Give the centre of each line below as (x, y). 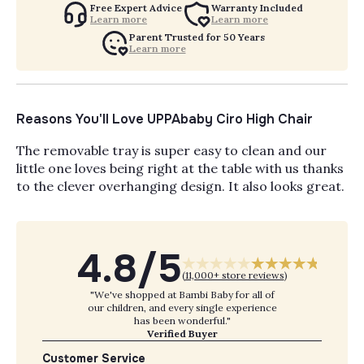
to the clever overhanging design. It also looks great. (181, 186)
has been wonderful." (182, 320)
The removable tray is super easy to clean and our (172, 150)
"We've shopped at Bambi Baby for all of (182, 294)
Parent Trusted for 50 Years (197, 37)
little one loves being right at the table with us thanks (180, 168)
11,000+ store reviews (234, 275)
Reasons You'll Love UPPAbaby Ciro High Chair (165, 119)
